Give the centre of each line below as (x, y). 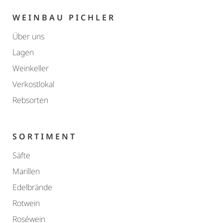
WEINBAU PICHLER (64, 18)
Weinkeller (31, 68)
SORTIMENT (45, 137)
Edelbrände (32, 187)
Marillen (26, 171)
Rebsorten (30, 100)
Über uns (28, 37)
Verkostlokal (33, 84)
